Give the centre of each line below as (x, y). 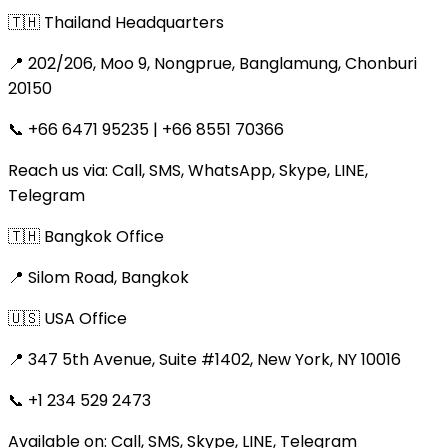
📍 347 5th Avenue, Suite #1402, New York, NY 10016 (204, 359)
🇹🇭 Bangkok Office (86, 236)
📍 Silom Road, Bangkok (98, 277)
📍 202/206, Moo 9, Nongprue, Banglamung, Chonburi (212, 63)
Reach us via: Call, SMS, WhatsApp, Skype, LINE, (188, 170)
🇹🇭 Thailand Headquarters (116, 22)
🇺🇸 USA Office (67, 318)
